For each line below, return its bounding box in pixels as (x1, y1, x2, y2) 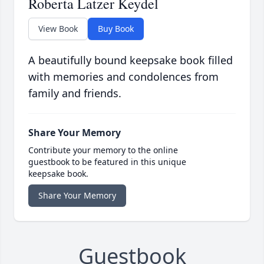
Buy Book (98, 23, 134, 35)
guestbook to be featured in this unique (28, 156, 186, 168)
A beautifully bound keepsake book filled (28, 53, 233, 68)
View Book (38, 23, 78, 35)
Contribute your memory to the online (28, 144, 178, 156)
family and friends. (28, 86, 121, 101)
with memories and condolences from (28, 70, 219, 84)
